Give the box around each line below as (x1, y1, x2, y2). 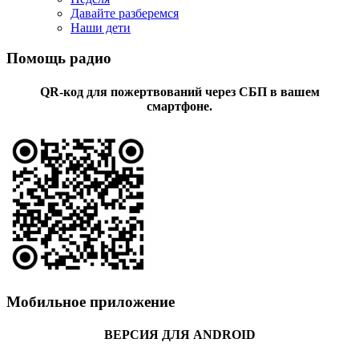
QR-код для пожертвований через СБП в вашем (39, 84, 320, 99)
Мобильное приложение (6, 292, 175, 310)
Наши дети (71, 20, 131, 34)
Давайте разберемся (71, 6, 179, 20)
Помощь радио (6, 50, 111, 67)
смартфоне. (147, 99, 212, 113)
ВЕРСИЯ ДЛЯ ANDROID (103, 327, 256, 341)
